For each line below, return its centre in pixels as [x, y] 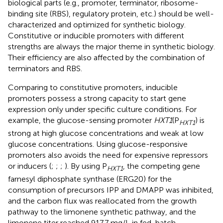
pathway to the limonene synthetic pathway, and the [102, 212]
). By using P [86, 166]
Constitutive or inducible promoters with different [96, 35]
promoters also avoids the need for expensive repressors [108, 155]
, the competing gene [162, 166]
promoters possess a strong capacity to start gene [97, 98]
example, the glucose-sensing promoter [81, 120]
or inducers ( [30, 166]
